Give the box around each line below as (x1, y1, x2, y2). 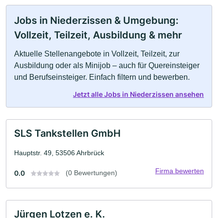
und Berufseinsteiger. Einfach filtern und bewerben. (14, 73, 190, 81)
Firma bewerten (155, 166, 204, 175)
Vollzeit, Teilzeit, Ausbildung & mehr (14, 29, 182, 41)
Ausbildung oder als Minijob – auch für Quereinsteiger (14, 61, 200, 70)
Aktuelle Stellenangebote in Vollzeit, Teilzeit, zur (14, 49, 180, 58)
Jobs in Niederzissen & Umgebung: (14, 14, 179, 26)
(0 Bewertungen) (66, 168, 117, 177)
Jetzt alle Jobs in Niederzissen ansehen (73, 90, 204, 98)
